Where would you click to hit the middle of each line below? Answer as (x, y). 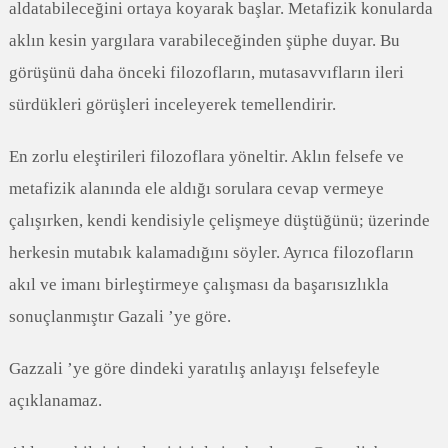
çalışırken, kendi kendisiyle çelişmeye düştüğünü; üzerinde (219, 220)
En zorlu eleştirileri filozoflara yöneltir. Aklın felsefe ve (206, 156)
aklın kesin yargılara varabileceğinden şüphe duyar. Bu (204, 40)
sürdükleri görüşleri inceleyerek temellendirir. (172, 104)
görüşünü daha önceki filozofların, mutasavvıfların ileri (206, 72)
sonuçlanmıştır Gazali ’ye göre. (119, 316)
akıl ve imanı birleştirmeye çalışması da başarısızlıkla (198, 284)
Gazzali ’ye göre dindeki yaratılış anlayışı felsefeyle (194, 368)
